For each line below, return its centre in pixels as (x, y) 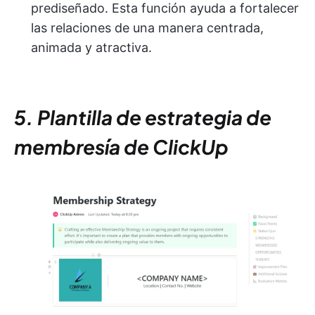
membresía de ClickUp (121, 147)
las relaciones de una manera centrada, (147, 28)
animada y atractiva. (91, 48)
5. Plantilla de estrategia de (143, 117)
